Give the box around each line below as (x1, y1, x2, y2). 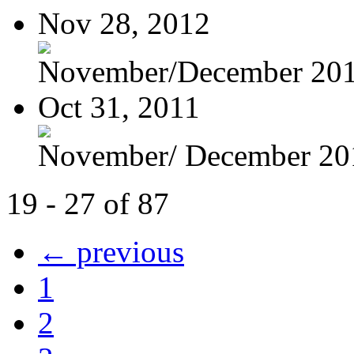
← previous (38, 234, 184, 269)
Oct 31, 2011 (38, 89, 200, 124)
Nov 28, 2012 (38, 6, 210, 40)
